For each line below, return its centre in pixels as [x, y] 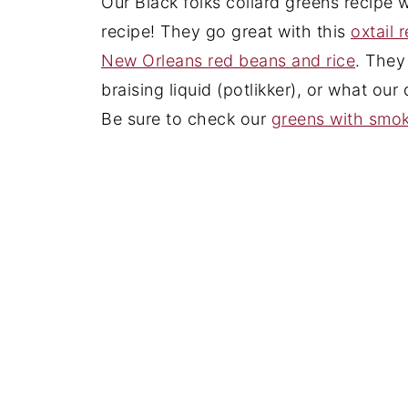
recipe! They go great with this [226, 32]
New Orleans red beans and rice [228, 61]
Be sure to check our [186, 119]
